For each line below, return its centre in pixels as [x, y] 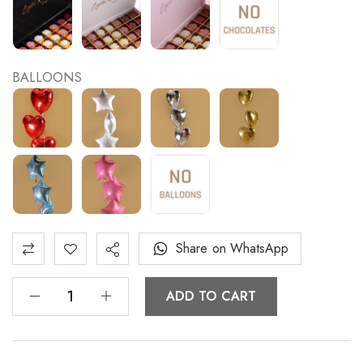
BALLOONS [47, 78]
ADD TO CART [211, 297]
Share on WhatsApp [233, 249]
